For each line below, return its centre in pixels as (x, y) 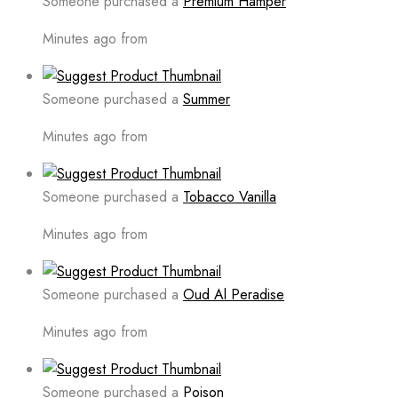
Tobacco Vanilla (230, 197)
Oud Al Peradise (234, 295)
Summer (207, 99)
